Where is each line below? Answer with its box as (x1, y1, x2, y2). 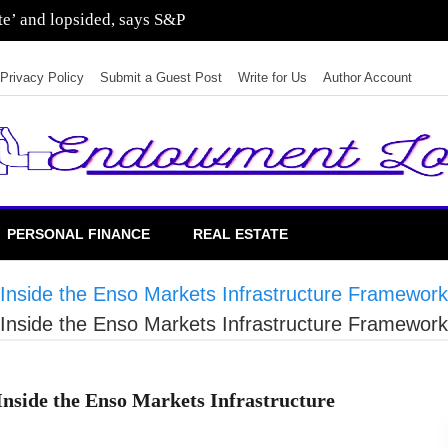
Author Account (323, 70, 412, 85)
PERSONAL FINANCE (7, 226, 150, 242)
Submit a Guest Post (100, 70, 222, 85)
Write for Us (238, 70, 307, 85)
